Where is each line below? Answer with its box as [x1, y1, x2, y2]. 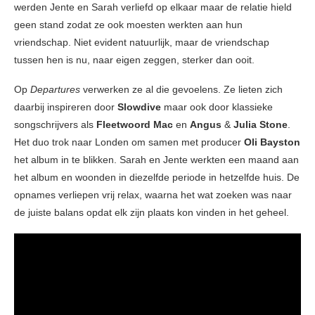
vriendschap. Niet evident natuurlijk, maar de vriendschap [14, 37, 269, 49]
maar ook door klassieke [161, 101, 273, 113]
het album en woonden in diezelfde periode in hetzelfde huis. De [14, 172, 300, 184]
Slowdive [117, 101, 161, 113]
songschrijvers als [14, 119, 96, 131]
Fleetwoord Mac [96, 119, 173, 131]
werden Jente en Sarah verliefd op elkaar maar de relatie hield [14, 1, 292, 13]
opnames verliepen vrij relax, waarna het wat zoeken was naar [14, 189, 292, 201]
